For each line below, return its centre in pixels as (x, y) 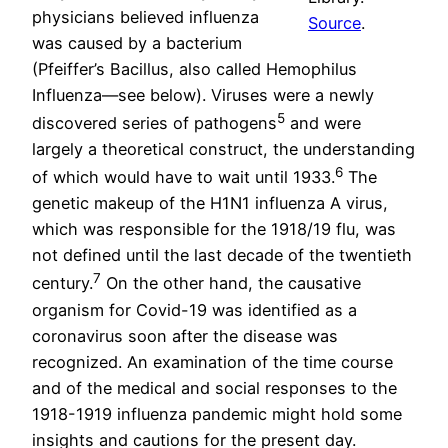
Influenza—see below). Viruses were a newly (203, 94)
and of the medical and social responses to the (214, 387)
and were (323, 123)
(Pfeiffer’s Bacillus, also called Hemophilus (194, 68)
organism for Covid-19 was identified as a (194, 309)
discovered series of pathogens (154, 123)
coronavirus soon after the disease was (185, 335)
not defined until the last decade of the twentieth (222, 255)
